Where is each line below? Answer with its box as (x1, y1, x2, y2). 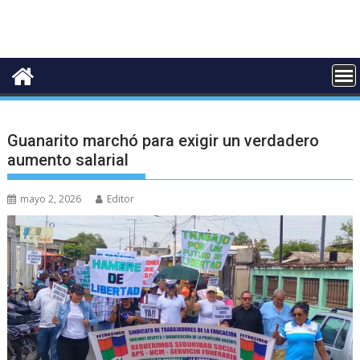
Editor (107, 191, 135, 206)
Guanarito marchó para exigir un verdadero (7, 130, 320, 150)
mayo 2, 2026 (20, 191, 82, 206)
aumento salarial (7, 149, 129, 170)
